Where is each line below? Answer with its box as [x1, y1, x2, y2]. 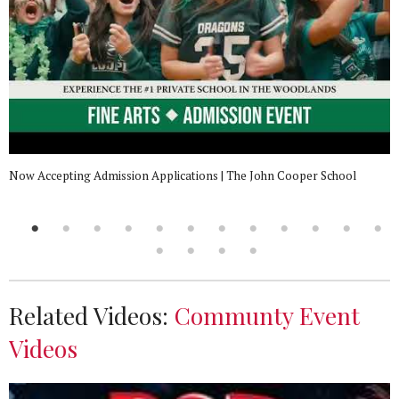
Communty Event [175, 298, 360, 331]
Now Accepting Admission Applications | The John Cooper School [9, 167, 356, 183]
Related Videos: [9, 298, 175, 331]
